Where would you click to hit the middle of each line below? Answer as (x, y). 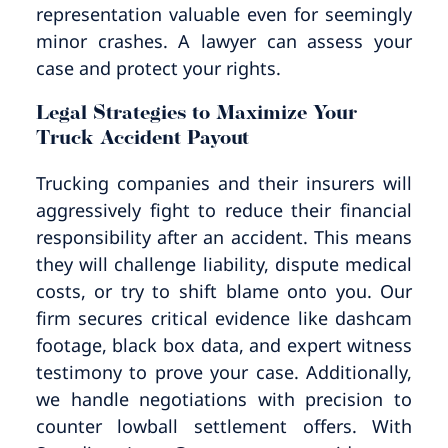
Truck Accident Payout (142, 139)
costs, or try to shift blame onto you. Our (224, 291)
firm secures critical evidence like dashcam (224, 318)
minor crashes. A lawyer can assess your (224, 41)
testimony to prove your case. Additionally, (224, 372)
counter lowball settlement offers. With (224, 426)
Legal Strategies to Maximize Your (196, 114)
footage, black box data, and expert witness (224, 345)
